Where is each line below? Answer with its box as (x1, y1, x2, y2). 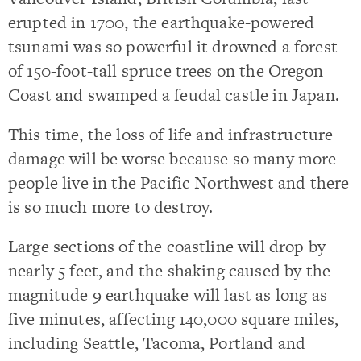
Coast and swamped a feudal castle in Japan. (8, 82, 339, 106)
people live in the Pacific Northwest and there (8, 170, 350, 194)
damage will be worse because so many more (8, 146, 337, 170)
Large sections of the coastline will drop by (8, 234, 326, 258)
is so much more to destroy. (8, 194, 214, 218)
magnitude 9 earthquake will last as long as (8, 283, 327, 306)
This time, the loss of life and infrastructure (8, 122, 334, 146)
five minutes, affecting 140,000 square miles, (8, 307, 339, 330)
